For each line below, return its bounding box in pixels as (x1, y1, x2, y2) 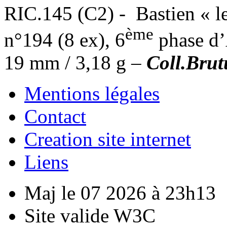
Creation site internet (24, 128, 191, 150)
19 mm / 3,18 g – (4, 51, 146, 73)
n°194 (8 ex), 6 (4, 28, 125, 51)
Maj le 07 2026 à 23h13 (24, 181, 216, 204)
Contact (24, 105, 86, 127)
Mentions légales (24, 82, 160, 104)
